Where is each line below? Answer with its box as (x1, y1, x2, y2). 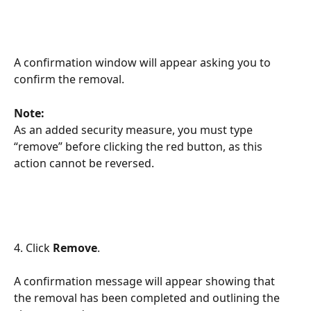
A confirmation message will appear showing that (14, 274, 278, 289)
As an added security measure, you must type (14, 122, 255, 138)
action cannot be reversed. (14, 155, 154, 171)
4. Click (14, 239, 53, 255)
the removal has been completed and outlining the (14, 290, 283, 306)
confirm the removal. (14, 72, 124, 87)
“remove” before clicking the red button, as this (14, 139, 265, 155)
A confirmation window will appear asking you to (14, 55, 274, 71)
